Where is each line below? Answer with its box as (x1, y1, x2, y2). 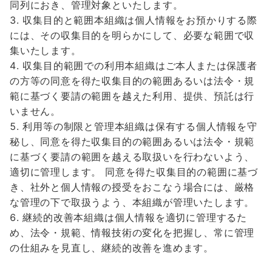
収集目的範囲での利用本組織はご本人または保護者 (22, 59, 257, 72)
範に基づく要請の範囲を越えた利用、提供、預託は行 (10, 90, 255, 102)
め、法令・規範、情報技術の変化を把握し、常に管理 (10, 226, 255, 239)
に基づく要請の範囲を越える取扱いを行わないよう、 (10, 151, 255, 163)
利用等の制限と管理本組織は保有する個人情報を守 (22, 120, 257, 132)
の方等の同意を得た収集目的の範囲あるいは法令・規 (10, 75, 255, 87)
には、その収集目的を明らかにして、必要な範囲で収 (10, 29, 255, 41)
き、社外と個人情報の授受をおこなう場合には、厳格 (10, 181, 255, 193)
